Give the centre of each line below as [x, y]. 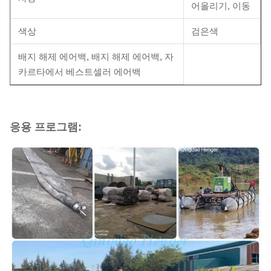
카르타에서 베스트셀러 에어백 [80, 71]
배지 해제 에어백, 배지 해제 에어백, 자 [96, 56]
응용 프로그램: [46, 127]
